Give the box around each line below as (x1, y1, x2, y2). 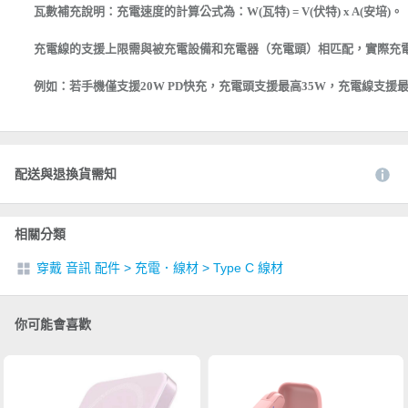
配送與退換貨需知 (15, 167, 117, 181)
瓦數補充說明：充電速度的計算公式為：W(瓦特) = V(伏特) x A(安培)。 (34, 5, 403, 18)
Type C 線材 (213, 260, 283, 275)
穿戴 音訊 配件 (36, 260, 120, 275)
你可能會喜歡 (15, 317, 91, 331)
